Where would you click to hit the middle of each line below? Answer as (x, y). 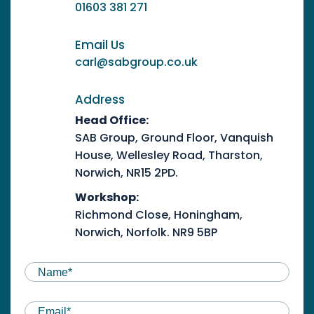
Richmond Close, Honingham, (159, 214)
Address (100, 99)
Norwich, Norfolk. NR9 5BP (146, 232)
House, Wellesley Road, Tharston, (169, 155)
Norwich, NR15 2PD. (127, 172)
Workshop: (107, 197)
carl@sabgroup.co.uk (136, 62)
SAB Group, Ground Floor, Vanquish (174, 137)
